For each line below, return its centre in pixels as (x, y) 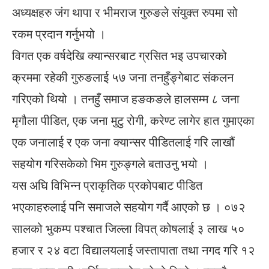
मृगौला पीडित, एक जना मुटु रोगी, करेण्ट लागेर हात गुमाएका (133, 120)
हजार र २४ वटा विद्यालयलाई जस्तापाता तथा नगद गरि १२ (134, 250)
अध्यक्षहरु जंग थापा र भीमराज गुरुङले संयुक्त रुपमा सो (125, 12)
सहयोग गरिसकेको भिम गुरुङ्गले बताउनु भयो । (110, 163)
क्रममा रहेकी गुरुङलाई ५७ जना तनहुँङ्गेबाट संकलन (123, 77)
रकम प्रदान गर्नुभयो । (59, 34)
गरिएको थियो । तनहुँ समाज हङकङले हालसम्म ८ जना (126, 98)
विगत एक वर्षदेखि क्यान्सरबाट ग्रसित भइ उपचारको (119, 55)
